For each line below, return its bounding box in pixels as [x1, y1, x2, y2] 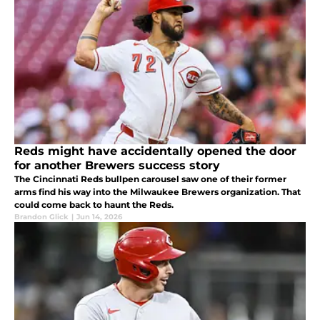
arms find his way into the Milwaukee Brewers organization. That [14, 186, 301, 198]
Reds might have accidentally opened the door [14, 144, 296, 159]
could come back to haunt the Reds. [14, 199, 174, 211]
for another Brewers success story [14, 159, 220, 173]
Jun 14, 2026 [76, 212, 122, 222]
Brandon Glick [14, 212, 69, 222]
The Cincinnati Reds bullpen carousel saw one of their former [14, 174, 286, 185]
